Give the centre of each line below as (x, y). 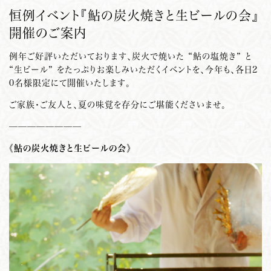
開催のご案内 (48, 32)
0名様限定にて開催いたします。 (70, 83)
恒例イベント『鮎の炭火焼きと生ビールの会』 (134, 15)
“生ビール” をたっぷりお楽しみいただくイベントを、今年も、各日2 (133, 69)
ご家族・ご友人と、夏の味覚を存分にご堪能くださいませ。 (118, 104)
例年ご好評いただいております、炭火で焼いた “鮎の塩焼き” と (131, 56)
